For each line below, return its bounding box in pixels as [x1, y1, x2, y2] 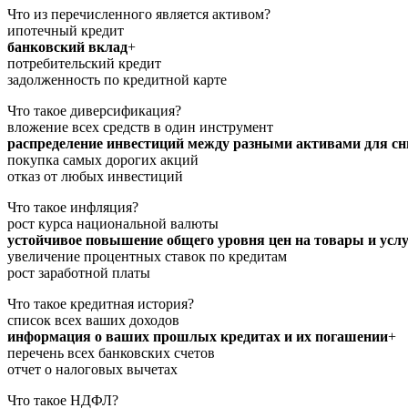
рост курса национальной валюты [7, 215, 219, 231]
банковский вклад [7, 38, 127, 55]
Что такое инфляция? [7, 199, 138, 215]
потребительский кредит [7, 55, 161, 71]
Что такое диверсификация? [7, 102, 181, 118]
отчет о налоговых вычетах [7, 361, 178, 377]
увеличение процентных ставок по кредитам [7, 248, 287, 264]
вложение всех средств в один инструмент [7, 118, 273, 135]
